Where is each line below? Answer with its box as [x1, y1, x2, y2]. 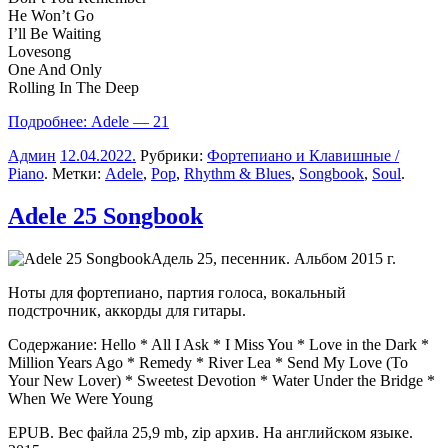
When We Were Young [8, 389, 153, 407]
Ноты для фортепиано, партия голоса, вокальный [8, 283, 346, 301]
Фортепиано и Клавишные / [207, 147, 399, 165]
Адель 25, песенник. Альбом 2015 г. [151, 249, 396, 267]
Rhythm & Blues [184, 165, 291, 183]
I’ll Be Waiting [8, 25, 101, 43]
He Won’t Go [8, 7, 94, 25]
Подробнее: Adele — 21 [8, 113, 169, 131]
